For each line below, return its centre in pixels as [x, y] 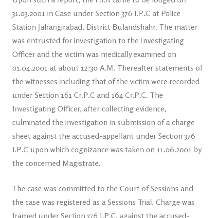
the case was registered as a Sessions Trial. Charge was [103, 202]
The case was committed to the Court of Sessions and [103, 188]
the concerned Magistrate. [56, 163]
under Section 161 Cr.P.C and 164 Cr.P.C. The [88, 95]
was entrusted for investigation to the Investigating [98, 40]
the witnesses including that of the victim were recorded [106, 81]
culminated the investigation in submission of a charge [103, 122]
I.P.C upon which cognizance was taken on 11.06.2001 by [107, 149]
